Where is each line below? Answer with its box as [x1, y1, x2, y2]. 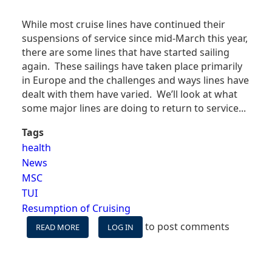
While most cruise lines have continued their [22, 17, 225, 31]
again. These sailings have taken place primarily [22, 59, 242, 73]
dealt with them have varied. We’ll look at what [22, 87, 237, 101]
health [22, 140, 51, 154]
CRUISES [80, 245, 110, 257]
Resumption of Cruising [22, 201, 131, 215]
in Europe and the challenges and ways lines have [22, 73, 249, 87]
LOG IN [107, 221, 134, 233]
